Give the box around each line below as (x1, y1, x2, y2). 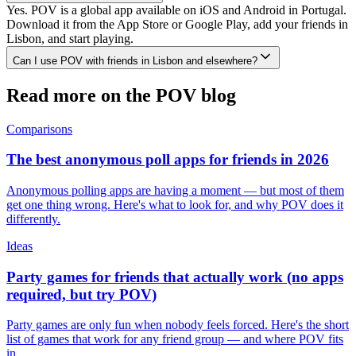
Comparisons (6, 122, 72, 136)
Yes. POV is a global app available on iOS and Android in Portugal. (6, 2, 346, 17)
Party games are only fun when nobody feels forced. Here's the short (6, 318, 349, 332)
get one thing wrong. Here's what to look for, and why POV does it (6, 197, 343, 211)
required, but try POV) (6, 285, 157, 303)
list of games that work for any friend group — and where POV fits (6, 332, 343, 346)
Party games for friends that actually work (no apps (6, 268, 343, 285)
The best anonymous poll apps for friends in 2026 (6, 151, 329, 168)
